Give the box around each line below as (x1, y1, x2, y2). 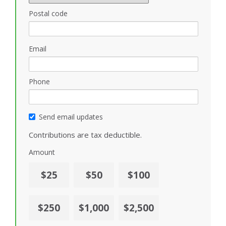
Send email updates (39, 111, 103, 122)
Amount (29, 147, 55, 157)
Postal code (29, 8, 68, 18)
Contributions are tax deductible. (29, 129, 142, 140)
